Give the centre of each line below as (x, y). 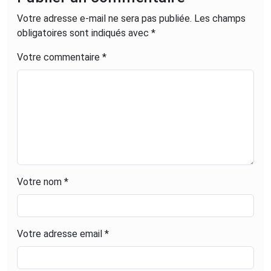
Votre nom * (43, 181)
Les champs (220, 18)
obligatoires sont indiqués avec (84, 33)
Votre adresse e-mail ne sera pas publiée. (104, 18)
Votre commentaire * (62, 57)
